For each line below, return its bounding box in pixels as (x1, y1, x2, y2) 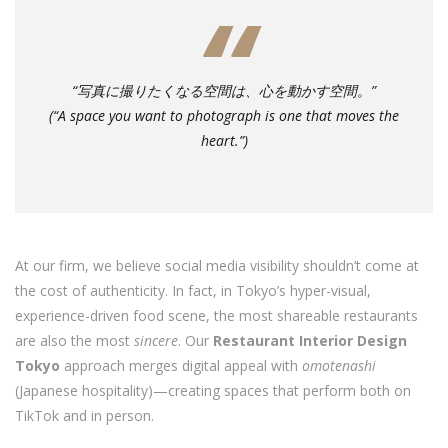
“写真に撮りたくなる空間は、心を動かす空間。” (72, 80, 376, 100)
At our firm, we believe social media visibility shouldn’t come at (15, 255, 419, 275)
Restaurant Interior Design (213, 330, 407, 350)
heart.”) (200, 130, 248, 150)
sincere (134, 330, 178, 350)
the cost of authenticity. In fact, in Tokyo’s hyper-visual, (15, 280, 371, 300)
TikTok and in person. (15, 405, 154, 425)
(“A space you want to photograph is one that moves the (49, 105, 399, 125)
